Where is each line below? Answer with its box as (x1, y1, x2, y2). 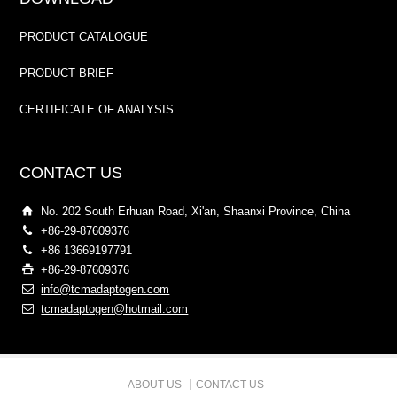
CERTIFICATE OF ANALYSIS (19, 103, 175, 117)
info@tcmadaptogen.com (41, 283, 170, 297)
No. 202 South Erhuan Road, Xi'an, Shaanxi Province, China (41, 205, 351, 219)
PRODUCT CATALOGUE (19, 30, 149, 44)
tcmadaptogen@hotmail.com (41, 302, 189, 316)
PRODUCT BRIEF (19, 66, 114, 81)
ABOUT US (128, 378, 182, 392)
